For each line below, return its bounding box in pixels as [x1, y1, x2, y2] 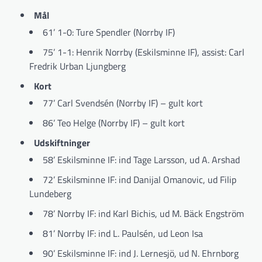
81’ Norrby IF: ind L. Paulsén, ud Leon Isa [43, 226, 203, 240]
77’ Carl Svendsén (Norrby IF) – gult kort [43, 95, 203, 110]
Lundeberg [29, 186, 71, 201]
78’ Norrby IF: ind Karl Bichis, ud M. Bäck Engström [43, 206, 244, 220]
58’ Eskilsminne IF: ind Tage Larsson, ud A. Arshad [43, 152, 240, 167]
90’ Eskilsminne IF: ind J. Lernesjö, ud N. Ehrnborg [43, 246, 239, 260]
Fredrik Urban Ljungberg [29, 58, 126, 73]
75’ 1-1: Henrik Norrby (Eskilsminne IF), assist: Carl [43, 44, 244, 59]
